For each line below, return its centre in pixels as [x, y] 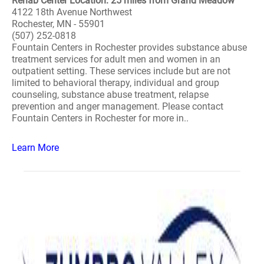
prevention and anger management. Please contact [118, 106]
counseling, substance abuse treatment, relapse [110, 95]
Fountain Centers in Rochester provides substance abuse [129, 47]
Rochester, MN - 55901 [58, 24]
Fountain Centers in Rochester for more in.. [100, 118]
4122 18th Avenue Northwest [72, 12]
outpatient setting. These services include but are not [121, 71]
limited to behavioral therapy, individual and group [115, 83]
